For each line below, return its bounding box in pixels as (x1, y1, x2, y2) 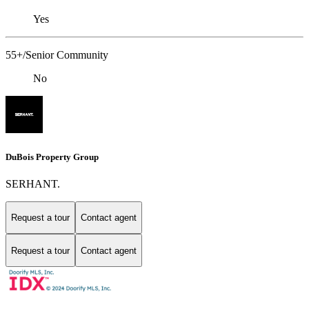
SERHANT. (6, 177, 60, 190)
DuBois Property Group (6, 151, 99, 162)
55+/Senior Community (6, 49, 108, 61)
